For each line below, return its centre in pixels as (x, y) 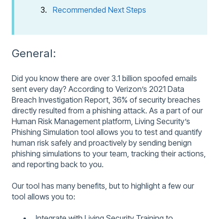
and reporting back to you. (58, 164)
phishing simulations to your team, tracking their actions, (109, 153)
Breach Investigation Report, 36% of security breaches (106, 99)
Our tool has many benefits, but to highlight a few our (103, 186)
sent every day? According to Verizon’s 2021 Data (98, 89)
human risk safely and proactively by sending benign (102, 142)
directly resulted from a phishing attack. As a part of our (107, 110)
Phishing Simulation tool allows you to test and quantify (107, 132)
